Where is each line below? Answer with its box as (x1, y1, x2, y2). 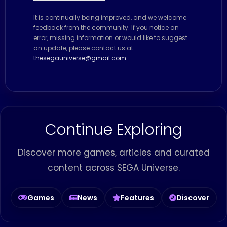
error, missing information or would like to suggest (33, 33, 187, 43)
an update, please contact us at (33, 44, 133, 53)
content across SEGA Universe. (47, 162, 180, 174)
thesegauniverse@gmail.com (33, 54, 126, 63)
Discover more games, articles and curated (17, 146, 210, 159)
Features (120, 192, 154, 203)
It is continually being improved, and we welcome (33, 13, 186, 22)
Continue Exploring (45, 119, 182, 141)
